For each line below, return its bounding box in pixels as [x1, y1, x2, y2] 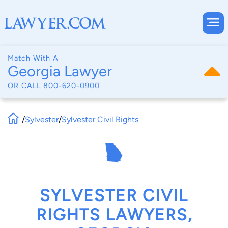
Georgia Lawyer [8, 63, 112, 80]
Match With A [8, 53, 59, 63]
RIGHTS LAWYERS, [36, 205, 192, 225]
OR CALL [8, 80, 43, 90]
